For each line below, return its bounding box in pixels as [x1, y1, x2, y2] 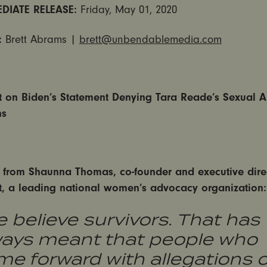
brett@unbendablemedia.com [79, 33, 222, 46]
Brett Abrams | [5, 33, 79, 46]
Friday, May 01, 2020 [80, 4, 177, 17]
